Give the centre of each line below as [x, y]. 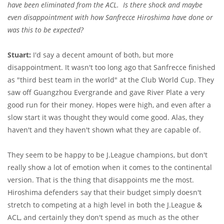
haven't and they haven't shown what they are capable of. [104, 130]
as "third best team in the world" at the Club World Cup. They [111, 80]
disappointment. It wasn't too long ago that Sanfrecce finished [111, 67]
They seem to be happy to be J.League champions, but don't [107, 155]
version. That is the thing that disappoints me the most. [101, 180]
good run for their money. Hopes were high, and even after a [109, 105]
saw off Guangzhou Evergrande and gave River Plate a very [106, 92]
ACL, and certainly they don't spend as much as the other [103, 217]
